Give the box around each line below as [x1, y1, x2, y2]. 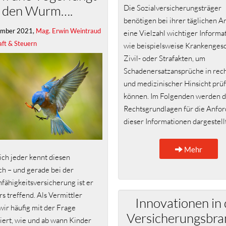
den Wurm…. [2, 3, 73, 19]
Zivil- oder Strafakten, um [124, 53, 205, 64]
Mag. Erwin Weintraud [36, 26, 101, 35]
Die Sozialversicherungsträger [124, 3, 221, 13]
